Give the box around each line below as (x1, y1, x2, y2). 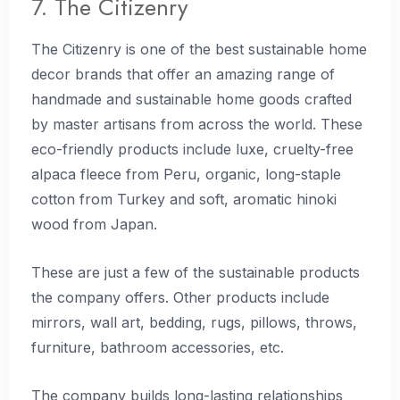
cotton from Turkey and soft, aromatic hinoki (31, 190, 337, 209)
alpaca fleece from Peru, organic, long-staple (31, 165, 341, 184)
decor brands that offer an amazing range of (31, 65, 335, 84)
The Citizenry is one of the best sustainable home (31, 40, 367, 59)
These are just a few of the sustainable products (31, 262, 360, 281)
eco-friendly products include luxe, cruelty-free (31, 140, 354, 159)
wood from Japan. (31, 215, 157, 234)
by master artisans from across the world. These (31, 115, 362, 134)
